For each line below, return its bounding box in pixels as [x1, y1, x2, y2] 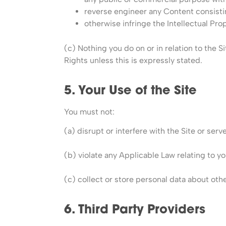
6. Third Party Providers [64, 204, 205, 216]
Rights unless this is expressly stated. [64, 55, 202, 65]
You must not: [64, 106, 117, 117]
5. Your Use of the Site [64, 85, 197, 97]
